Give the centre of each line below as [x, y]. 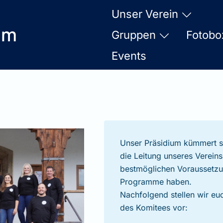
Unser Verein [145, 14]
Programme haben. [156, 182]
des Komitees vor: [154, 208]
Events [129, 56]
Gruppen [134, 35]
